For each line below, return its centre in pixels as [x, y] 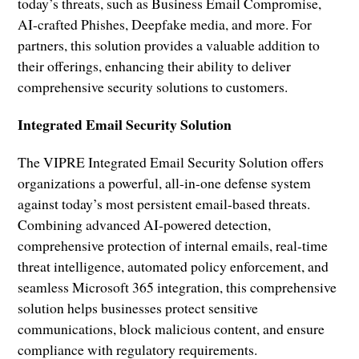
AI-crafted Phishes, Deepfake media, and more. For [165, 24]
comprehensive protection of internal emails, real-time [173, 245]
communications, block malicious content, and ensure [171, 328]
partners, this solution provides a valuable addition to [169, 44]
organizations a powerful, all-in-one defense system [165, 182]
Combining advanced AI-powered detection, [145, 224]
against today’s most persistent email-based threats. [164, 203]
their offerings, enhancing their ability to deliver [155, 65]
